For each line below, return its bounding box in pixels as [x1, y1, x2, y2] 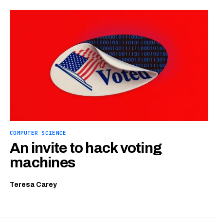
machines [10, 155, 75, 170]
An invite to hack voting [10, 140, 162, 156]
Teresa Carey [10, 181, 57, 188]
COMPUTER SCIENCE [10, 129, 67, 136]
